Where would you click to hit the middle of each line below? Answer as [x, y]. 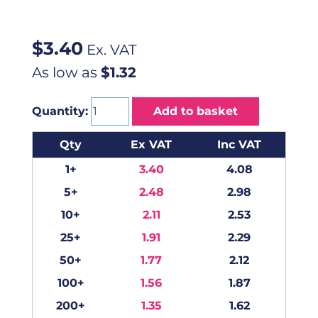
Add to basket [195, 111]
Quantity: [60, 111]
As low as [66, 72]
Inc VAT [240, 144]
